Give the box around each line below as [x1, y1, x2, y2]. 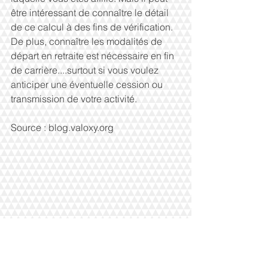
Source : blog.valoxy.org [11, 121, 114, 133]
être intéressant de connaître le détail [11, 6, 171, 19]
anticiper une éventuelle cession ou [11, 78, 165, 90]
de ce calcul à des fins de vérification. [11, 20, 175, 33]
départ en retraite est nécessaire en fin [11, 49, 176, 62]
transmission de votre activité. [11, 92, 137, 105]
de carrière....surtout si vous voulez [11, 63, 161, 76]
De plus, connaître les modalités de [11, 35, 165, 47]
